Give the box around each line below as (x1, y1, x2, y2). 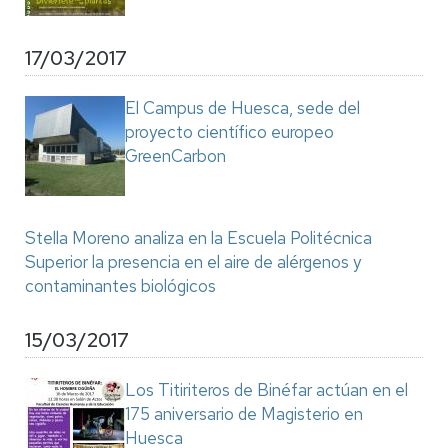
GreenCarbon (125, 145, 226, 167)
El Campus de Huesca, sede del (125, 97, 360, 119)
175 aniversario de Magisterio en (125, 403, 363, 425)
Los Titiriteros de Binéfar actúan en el (125, 379, 408, 401)
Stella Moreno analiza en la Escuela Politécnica (25, 227, 372, 249)
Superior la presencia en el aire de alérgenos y (25, 251, 361, 273)
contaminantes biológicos (25, 275, 216, 297)
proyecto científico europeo (125, 121, 334, 143)
